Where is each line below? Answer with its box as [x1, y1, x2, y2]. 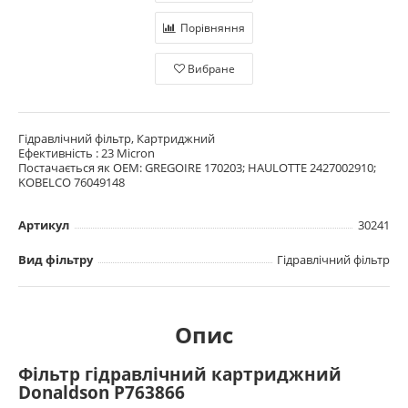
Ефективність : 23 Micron [18, 144, 155, 161]
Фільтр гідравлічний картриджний [18, 362, 342, 386]
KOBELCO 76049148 [18, 173, 125, 190]
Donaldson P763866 [18, 380, 185, 404]
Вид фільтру [18, 250, 93, 268]
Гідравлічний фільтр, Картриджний [18, 129, 215, 147]
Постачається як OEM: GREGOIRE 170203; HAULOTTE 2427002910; [18, 158, 376, 176]
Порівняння [180, 19, 245, 36]
